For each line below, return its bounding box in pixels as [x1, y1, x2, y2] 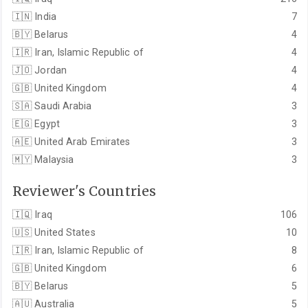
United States [32, 227, 96, 239]
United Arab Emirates [32, 135, 131, 147]
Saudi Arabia [32, 100, 92, 111]
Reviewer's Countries [12, 182, 156, 199]
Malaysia [32, 153, 74, 165]
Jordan [32, 64, 67, 76]
